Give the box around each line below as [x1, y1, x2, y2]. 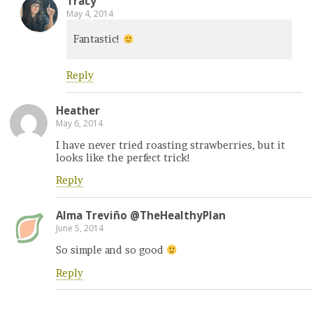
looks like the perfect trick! [56, 152, 191, 165]
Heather [56, 103, 100, 117]
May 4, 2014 [66, 8, 113, 20]
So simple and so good [56, 244, 166, 257]
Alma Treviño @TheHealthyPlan [56, 208, 226, 222]
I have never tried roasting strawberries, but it [56, 139, 285, 152]
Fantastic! [73, 33, 123, 46]
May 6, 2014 [56, 117, 103, 129]
